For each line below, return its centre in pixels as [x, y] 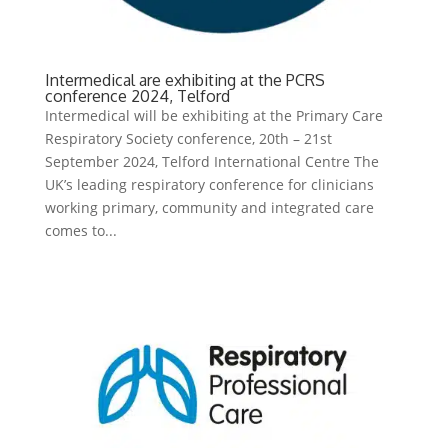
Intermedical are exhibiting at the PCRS [184, 79]
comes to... [80, 230]
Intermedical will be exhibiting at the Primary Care [213, 115]
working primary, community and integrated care [209, 207]
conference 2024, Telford [137, 95]
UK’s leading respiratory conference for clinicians [209, 184]
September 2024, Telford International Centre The [211, 161]
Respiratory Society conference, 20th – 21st [188, 138]
